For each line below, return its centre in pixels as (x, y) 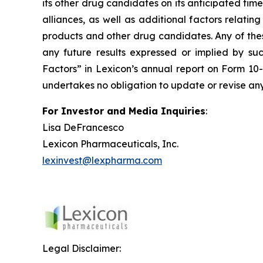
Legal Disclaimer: (82, 249)
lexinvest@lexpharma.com (102, 161)
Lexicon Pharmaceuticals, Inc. (112, 144)
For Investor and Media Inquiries (124, 111)
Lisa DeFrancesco (85, 128)
